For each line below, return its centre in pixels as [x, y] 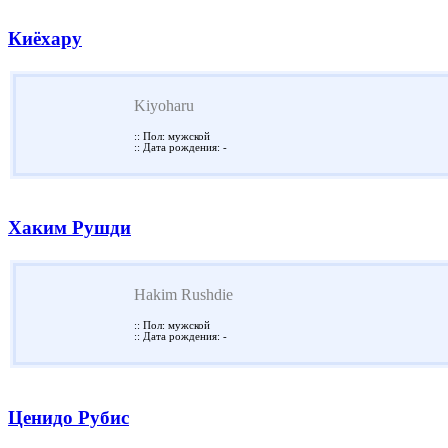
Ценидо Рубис [68, 417]
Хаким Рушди [69, 228]
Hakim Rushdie [183, 295]
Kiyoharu [164, 105]
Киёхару [45, 38]
